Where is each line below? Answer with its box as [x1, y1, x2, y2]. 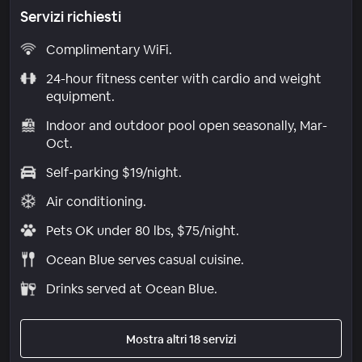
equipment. [45, 87, 115, 105]
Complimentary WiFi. [45, 40, 172, 58]
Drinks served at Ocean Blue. [45, 280, 217, 297]
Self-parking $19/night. [45, 163, 182, 181]
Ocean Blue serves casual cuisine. [45, 250, 244, 268]
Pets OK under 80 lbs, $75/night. [45, 221, 239, 239]
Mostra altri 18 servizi [126, 331, 236, 347]
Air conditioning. [45, 192, 146, 210]
